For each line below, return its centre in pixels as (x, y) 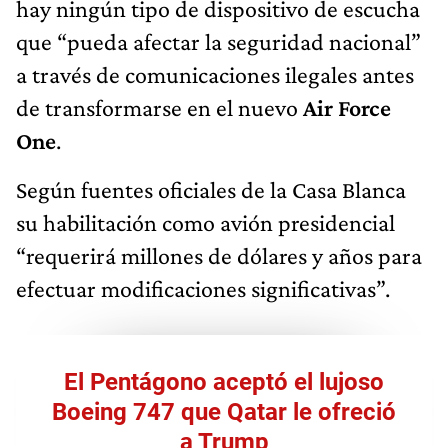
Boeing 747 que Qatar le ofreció (224, 411)
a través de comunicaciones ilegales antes (215, 74)
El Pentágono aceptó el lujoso (224, 381)
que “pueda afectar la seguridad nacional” (218, 41)
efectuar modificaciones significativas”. (203, 288)
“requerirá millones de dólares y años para (219, 255)
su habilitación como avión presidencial (205, 222)
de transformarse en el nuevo (159, 107)
